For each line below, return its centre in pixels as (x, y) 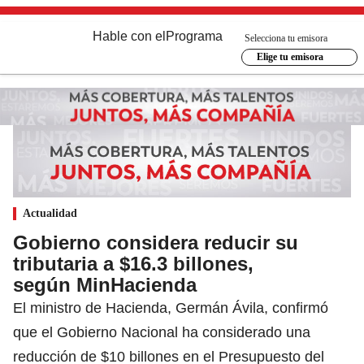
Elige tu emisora (290, 57)
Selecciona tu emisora (286, 38)
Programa (194, 36)
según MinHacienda (105, 284)
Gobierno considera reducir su (156, 242)
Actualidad (50, 213)
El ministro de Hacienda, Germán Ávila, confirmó (171, 308)
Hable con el (129, 36)
